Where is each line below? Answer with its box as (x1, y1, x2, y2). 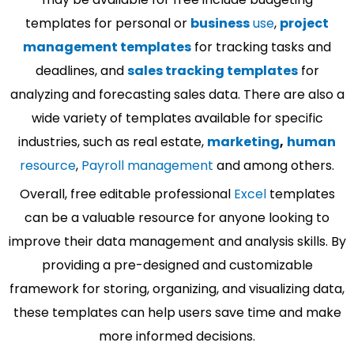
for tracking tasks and (191, 37, 331, 56)
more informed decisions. (99, 326, 255, 345)
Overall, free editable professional (19, 184, 234, 203)
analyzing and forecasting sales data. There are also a (9, 85, 345, 104)
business (190, 13, 250, 32)
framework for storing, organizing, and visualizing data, (9, 279, 345, 298)
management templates (23, 37, 191, 56)
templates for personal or (25, 13, 190, 32)
